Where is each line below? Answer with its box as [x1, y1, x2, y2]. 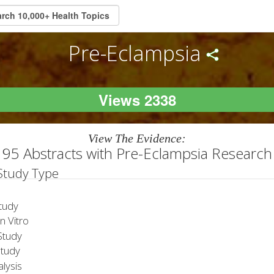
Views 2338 [98, 89, 176, 110]
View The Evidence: [88, 131, 186, 145]
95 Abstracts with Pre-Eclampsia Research [2, 143, 272, 163]
